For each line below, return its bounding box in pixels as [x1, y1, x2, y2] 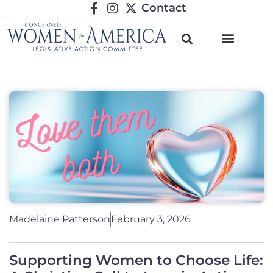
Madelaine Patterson [9, 213, 110, 225]
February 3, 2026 [111, 213, 191, 225]
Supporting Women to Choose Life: [9, 251, 263, 269]
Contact [141, 1, 186, 15]
